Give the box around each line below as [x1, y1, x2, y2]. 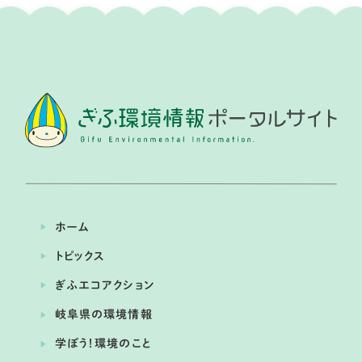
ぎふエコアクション [55, 279, 155, 291]
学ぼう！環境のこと [55, 338, 153, 350]
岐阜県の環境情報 [55, 308, 154, 321]
